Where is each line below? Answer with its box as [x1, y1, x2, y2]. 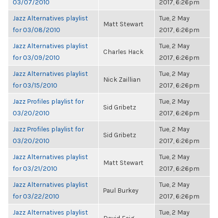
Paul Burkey [103, 186, 138, 194]
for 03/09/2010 [13, 54, 60, 61]
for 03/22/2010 [13, 192, 59, 200]
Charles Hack [103, 48, 144, 55]
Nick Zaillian [103, 75, 141, 83]
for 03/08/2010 [13, 26, 60, 34]
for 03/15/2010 [13, 81, 57, 89]
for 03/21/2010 [13, 164, 57, 172]
